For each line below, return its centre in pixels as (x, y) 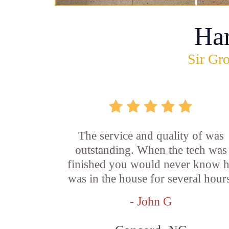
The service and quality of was (151, 136)
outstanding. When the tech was (151, 150)
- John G (151, 201)
